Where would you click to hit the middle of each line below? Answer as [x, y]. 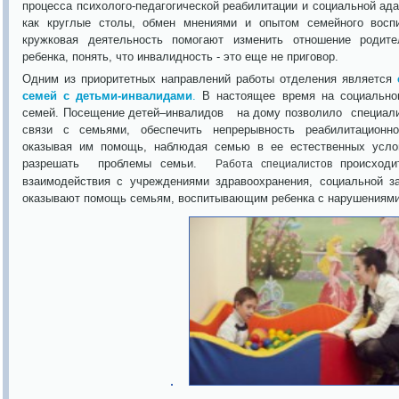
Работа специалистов [278, 164]
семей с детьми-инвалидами [108, 96]
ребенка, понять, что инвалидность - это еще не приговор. [182, 57]
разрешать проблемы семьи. [119, 163]
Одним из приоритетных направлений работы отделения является [210, 79]
